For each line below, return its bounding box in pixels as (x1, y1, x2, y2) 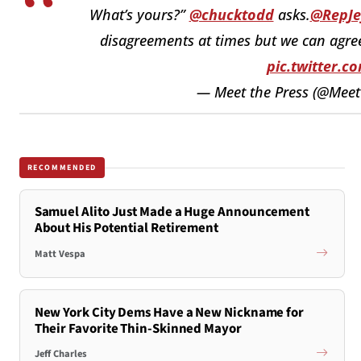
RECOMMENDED (27, 161, 98, 173)
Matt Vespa (34, 246, 85, 261)
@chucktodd (189, 4, 274, 24)
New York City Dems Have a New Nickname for (34, 302, 305, 322)
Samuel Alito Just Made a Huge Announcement (34, 202, 310, 222)
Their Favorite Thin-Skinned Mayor (34, 318, 242, 338)
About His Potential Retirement (34, 218, 219, 239)
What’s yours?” (89, 4, 189, 24)
